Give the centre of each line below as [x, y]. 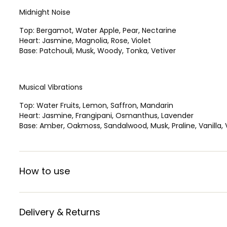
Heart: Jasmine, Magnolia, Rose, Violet [85, 40]
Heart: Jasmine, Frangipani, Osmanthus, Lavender [107, 115]
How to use [45, 171]
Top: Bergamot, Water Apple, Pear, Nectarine [99, 30]
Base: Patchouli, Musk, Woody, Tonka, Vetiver [98, 50]
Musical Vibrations [51, 87]
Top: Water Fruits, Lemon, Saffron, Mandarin [96, 105]
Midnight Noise [45, 12]
